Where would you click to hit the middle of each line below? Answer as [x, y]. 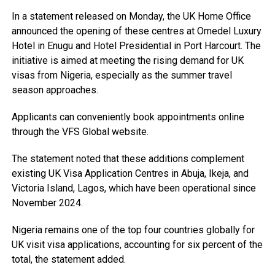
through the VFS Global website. [80, 132]
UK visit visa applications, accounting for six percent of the [137, 245]
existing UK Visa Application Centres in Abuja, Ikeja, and [130, 174]
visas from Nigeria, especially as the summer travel [122, 76]
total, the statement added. [68, 260]
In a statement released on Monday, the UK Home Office [131, 17]
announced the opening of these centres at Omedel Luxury [136, 31]
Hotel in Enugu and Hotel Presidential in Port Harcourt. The [136, 46]
